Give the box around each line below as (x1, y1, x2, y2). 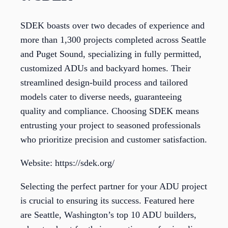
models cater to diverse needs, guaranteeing (20, 92, 182, 102)
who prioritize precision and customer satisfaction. (20, 134, 207, 145)
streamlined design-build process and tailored (20, 77, 188, 88)
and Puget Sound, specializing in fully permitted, (20, 49, 202, 60)
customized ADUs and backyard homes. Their (20, 63, 191, 74)
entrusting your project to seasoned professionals (20, 120, 201, 131)
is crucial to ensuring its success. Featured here (20, 195, 194, 206)
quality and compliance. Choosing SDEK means (20, 106, 199, 117)
